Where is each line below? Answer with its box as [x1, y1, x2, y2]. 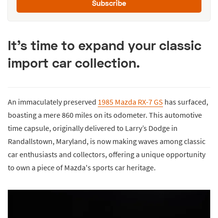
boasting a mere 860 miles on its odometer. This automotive [8, 110, 202, 120]
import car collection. [8, 54, 140, 71]
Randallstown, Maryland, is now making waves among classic [8, 136, 205, 146]
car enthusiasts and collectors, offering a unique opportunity [8, 149, 205, 160]
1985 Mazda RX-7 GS [98, 97, 163, 107]
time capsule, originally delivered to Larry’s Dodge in [8, 123, 178, 133]
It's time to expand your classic [8, 37, 201, 54]
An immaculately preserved [8, 97, 98, 107]
